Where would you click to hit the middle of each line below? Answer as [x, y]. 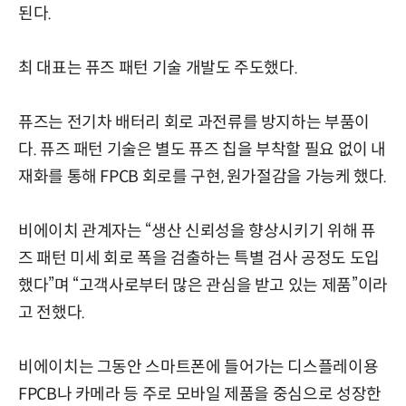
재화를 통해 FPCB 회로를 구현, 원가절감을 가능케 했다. [203, 176]
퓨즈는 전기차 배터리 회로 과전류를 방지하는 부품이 [194, 122]
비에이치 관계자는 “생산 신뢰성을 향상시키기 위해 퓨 [197, 231]
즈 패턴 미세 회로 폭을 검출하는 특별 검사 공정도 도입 [199, 258]
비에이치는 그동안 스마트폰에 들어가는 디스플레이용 [198, 367]
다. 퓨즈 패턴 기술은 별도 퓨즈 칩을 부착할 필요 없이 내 [203, 149]
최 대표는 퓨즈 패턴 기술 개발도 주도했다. [158, 68]
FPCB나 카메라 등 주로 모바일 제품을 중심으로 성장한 [200, 394]
